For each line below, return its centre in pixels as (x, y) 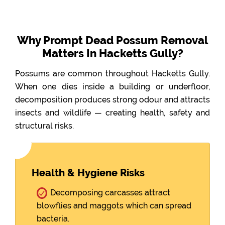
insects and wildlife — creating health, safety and (113, 113)
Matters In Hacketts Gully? (113, 53)
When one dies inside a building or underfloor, (113, 87)
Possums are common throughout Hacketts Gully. (113, 74)
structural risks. (44, 126)
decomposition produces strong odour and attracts (113, 100)
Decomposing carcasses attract (110, 193)
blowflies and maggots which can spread (114, 206)
